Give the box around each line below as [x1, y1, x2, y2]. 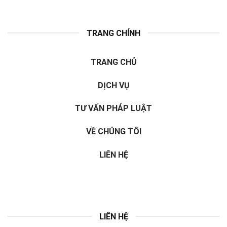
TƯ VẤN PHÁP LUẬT [75, 103, 152, 113]
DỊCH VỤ [97, 80, 130, 90]
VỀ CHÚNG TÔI [86, 127, 141, 137]
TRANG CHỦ [90, 57, 137, 67]
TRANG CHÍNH [87, 28, 140, 38]
